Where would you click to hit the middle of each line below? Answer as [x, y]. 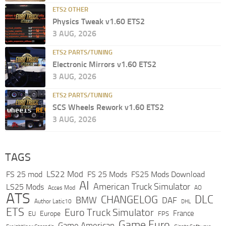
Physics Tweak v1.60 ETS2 [99, 21]
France [184, 213]
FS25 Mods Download [168, 174]
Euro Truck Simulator [109, 212]
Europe [50, 213]
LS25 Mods [25, 187]
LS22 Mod [65, 174]
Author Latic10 [53, 201]
